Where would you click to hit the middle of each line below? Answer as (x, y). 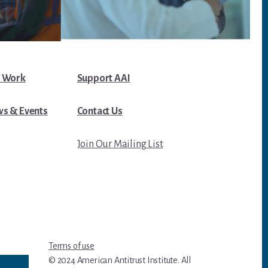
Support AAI (103, 78)
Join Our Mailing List (120, 144)
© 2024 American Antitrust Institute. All (120, 260)
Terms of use (71, 246)
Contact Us (100, 111)
